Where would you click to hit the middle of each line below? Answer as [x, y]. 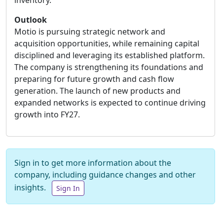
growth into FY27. [47, 114]
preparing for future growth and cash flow [94, 79]
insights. [31, 187]
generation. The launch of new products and [97, 91]
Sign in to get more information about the [93, 163]
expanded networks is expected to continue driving [110, 103]
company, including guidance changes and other [105, 175]
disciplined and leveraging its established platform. [110, 55]
